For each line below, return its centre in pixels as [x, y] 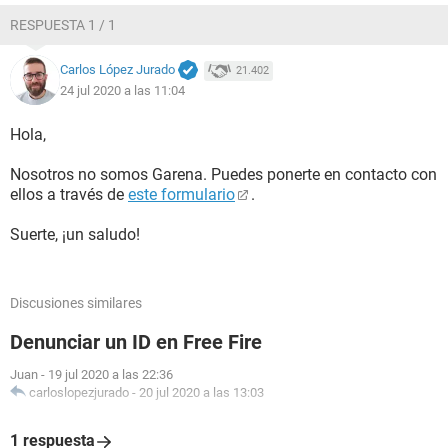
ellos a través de [69, 194]
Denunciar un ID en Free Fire [136, 342]
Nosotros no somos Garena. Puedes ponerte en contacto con [223, 174]
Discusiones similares [76, 303]
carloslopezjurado [79, 392]
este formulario [181, 194]
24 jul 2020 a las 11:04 [122, 90]
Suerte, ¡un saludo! [75, 234]
